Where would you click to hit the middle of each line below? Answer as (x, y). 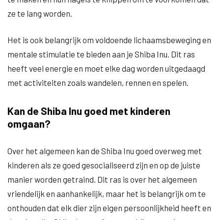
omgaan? (29, 124)
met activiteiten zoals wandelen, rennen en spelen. (98, 82)
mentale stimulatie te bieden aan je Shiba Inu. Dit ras (101, 54)
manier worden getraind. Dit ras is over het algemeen (102, 179)
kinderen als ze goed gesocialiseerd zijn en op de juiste (104, 165)
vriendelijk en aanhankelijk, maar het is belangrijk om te (107, 193)
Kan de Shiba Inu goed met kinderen (89, 111)
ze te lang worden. (40, 13)
